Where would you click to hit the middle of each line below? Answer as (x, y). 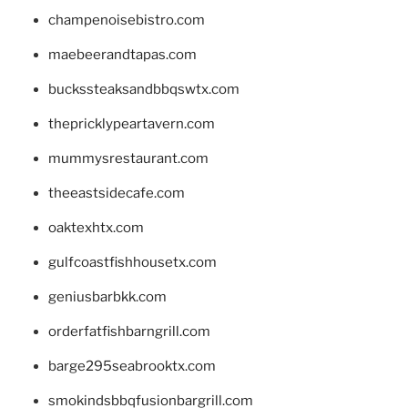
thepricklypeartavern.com (131, 123)
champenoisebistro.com (126, 20)
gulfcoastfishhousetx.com (132, 262)
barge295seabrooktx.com (132, 366)
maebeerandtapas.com (122, 54)
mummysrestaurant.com (128, 158)
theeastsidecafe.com (116, 193)
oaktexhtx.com (96, 227)
